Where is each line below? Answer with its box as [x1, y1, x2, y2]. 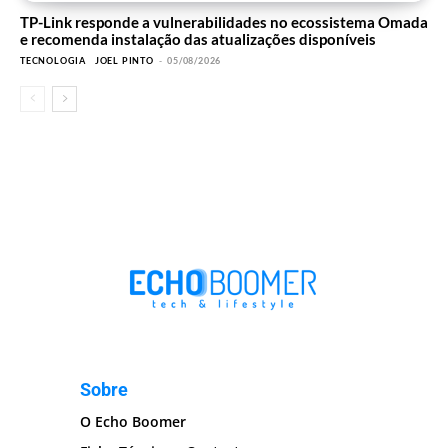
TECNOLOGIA [20, 55, 86, 67]
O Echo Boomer [80, 412, 186, 432]
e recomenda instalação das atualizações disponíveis [20, 30, 376, 49]
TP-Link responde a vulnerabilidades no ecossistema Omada [20, 13, 428, 32]
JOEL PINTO [94, 55, 154, 67]
